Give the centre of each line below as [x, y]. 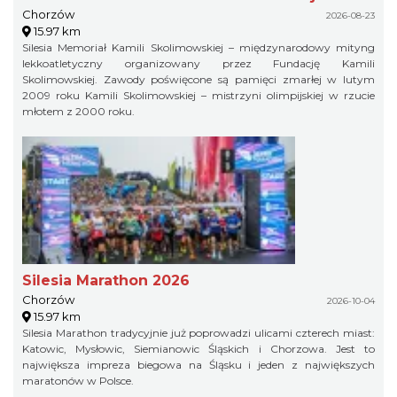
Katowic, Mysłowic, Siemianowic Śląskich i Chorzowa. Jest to [198, 349]
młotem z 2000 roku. [78, 111]
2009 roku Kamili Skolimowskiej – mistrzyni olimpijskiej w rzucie [198, 95]
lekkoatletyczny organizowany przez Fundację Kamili [198, 63]
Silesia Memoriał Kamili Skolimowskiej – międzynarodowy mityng [198, 47]
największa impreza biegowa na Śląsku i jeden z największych [198, 365]
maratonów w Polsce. [78, 381]
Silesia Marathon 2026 [106, 280]
